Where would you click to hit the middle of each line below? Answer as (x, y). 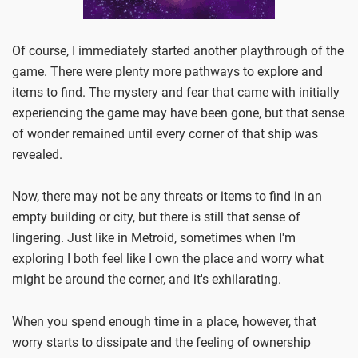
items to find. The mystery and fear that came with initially (176, 92)
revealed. (37, 154)
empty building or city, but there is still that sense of (156, 217)
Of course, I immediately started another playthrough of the (178, 50)
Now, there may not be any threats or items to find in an (167, 197)
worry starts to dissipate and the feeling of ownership (161, 342)
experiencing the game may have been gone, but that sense (178, 113)
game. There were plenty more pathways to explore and (167, 71)
